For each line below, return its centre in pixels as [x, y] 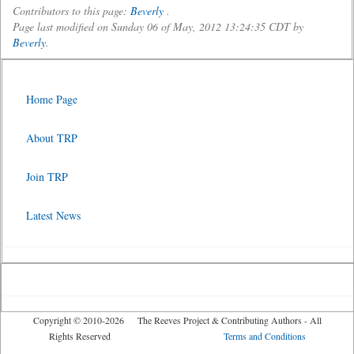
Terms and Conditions [264, 336]
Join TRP [47, 177]
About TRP [52, 138]
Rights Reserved [136, 336]
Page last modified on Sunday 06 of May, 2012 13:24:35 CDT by [158, 26]
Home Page [52, 99]
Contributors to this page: [72, 11]
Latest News [53, 215]
